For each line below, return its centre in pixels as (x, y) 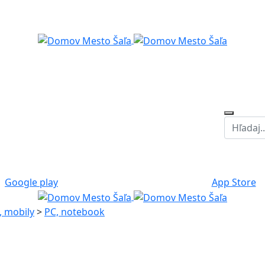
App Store (234, 182)
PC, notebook (75, 211)
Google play (31, 182)
